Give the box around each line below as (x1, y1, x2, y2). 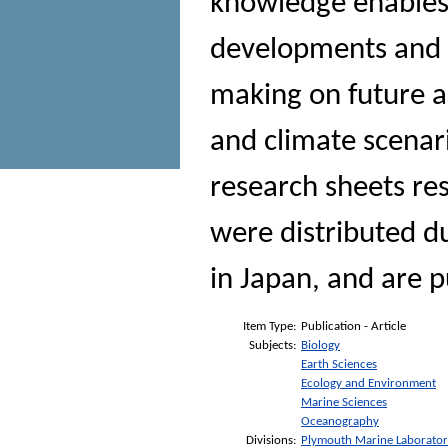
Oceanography (301, 414, 379, 428)
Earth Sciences (301, 357, 377, 371)
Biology (301, 338, 340, 352)
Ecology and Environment (301, 376, 436, 390)
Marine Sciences (301, 395, 387, 409)
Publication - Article (301, 319, 406, 333)
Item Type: (243, 319, 296, 333)
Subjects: (249, 338, 296, 352)
